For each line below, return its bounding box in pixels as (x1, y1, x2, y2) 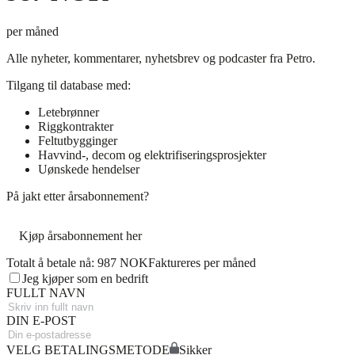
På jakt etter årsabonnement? (6, 189, 149, 203)
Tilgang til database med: (6, 78, 131, 92)
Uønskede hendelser (38, 162, 139, 176)
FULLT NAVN (6, 285, 86, 300)
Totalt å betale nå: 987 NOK (6, 255, 148, 269)
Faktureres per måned (148, 255, 256, 269)
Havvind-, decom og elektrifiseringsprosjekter (38, 147, 266, 162)
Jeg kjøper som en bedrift (22, 271, 148, 285)
